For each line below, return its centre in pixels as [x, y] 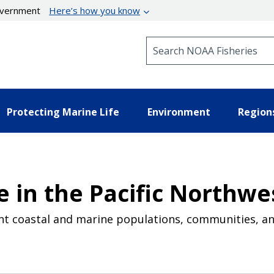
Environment [179, 112]
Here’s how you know [95, 10]
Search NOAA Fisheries [195, 42]
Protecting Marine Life [63, 112]
